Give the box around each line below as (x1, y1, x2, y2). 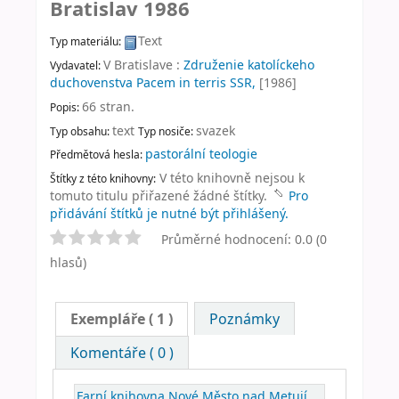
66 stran (82, 97, 131, 115)
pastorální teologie (145, 145, 257, 163)
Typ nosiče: (138, 123, 196, 138)
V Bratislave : (103, 55, 183, 73)
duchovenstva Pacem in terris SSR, (50, 73, 259, 91)
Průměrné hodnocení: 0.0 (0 (161, 230, 327, 248)
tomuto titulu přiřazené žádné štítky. (50, 187, 267, 205)
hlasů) (50, 253, 86, 271)
